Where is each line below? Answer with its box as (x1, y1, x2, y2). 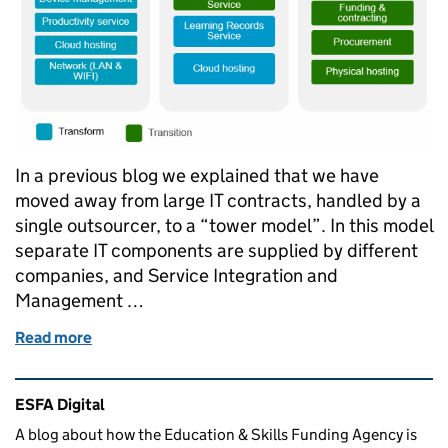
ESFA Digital (15, 395, 105, 415)
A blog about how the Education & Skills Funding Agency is (15, 425, 417, 445)
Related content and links (19, 379, 263, 406)
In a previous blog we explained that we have (15, 164, 379, 188)
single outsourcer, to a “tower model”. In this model (15, 214, 433, 238)
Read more (15, 328, 92, 348)
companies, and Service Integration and (15, 264, 338, 288)
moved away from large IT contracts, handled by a (15, 189, 421, 213)
